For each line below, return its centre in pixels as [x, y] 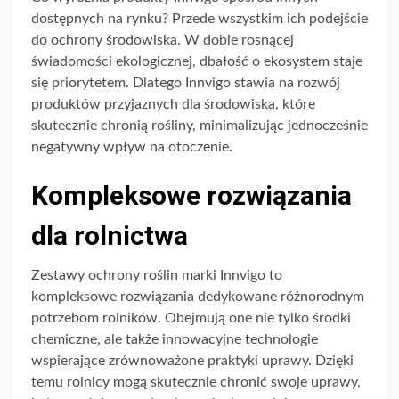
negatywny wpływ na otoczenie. [132, 147]
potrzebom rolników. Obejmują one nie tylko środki [191, 318]
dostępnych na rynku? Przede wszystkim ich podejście [199, 19]
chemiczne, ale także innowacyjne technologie [175, 340]
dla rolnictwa [110, 236]
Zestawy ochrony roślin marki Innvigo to [157, 276]
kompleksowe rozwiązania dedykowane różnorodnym [198, 297]
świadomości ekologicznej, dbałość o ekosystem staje [197, 62]
